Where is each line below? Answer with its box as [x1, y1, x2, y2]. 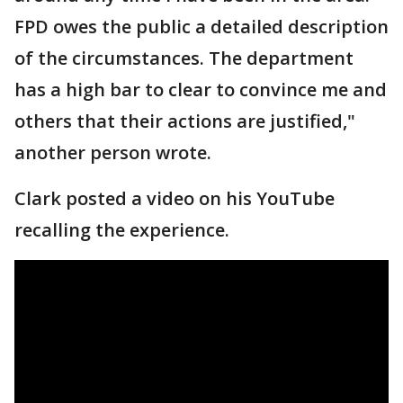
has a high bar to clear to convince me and [14, 76, 387, 102]
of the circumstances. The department [14, 45, 354, 70]
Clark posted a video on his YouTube [14, 185, 335, 210]
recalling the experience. [14, 217, 229, 242]
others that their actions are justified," [14, 108, 355, 133]
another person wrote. [14, 139, 211, 165]
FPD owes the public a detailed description [14, 13, 389, 39]
